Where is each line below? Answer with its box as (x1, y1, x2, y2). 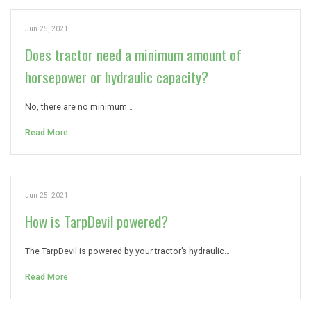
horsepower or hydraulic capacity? (25, 66, 208, 87)
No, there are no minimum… (25, 102, 133, 112)
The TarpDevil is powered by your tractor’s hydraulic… (25, 246, 230, 256)
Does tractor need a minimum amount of (25, 44, 242, 65)
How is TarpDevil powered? (25, 210, 168, 232)
